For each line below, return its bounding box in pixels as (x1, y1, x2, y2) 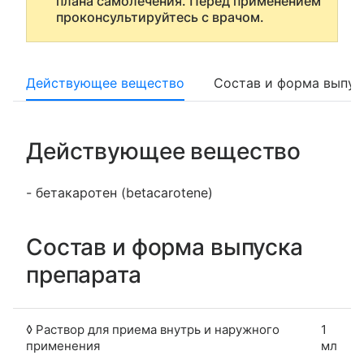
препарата (26, 261, 141, 288)
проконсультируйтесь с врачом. (56, 9, 264, 25)
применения (26, 338, 100, 353)
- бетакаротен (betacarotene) (26, 184, 213, 201)
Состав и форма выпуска (26, 233, 303, 261)
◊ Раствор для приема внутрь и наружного (26, 322, 279, 337)
